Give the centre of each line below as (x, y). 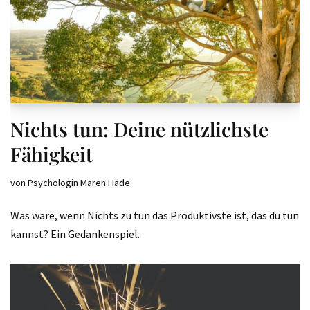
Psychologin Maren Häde (79, 183)
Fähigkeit (52, 154)
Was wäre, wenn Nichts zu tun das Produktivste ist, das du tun (155, 215)
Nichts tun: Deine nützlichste (139, 129)
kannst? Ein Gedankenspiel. (75, 234)
